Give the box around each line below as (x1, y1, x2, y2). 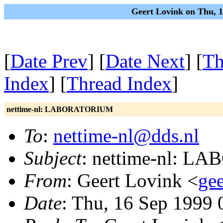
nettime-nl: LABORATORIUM (6, 105, 113, 113)
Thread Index (67, 73, 172, 94)
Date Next (106, 50, 185, 72)
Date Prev (10, 50, 88, 72)
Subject (24, 147, 82, 169)
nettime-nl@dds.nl (53, 125, 199, 146)
